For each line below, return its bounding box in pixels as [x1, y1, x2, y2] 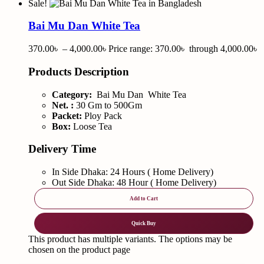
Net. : [52, 100, 74, 110]
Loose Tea [71, 121, 112, 131]
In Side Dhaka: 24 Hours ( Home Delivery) [52, 167, 213, 177]
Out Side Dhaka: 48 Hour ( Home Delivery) [52, 177, 216, 188]
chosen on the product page [28, 245, 130, 255]
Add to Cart [130, 196, 158, 202]
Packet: [52, 110, 82, 121]
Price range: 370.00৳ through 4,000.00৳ [108, 44, 259, 54]
